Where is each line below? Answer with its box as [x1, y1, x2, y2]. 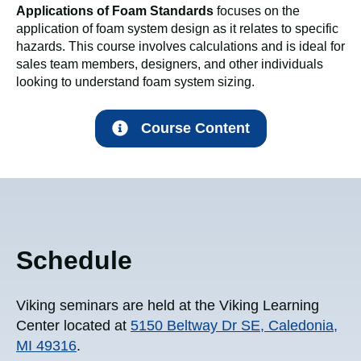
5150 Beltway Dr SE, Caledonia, [131, 317, 338, 334]
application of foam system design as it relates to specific [16, 22, 338, 36]
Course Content [140, 119, 250, 136]
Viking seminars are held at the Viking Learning [16, 297, 319, 314]
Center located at [16, 317, 131, 334]
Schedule [16, 245, 132, 275]
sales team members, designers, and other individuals [16, 57, 323, 72]
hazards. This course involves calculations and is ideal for [16, 39, 345, 54]
